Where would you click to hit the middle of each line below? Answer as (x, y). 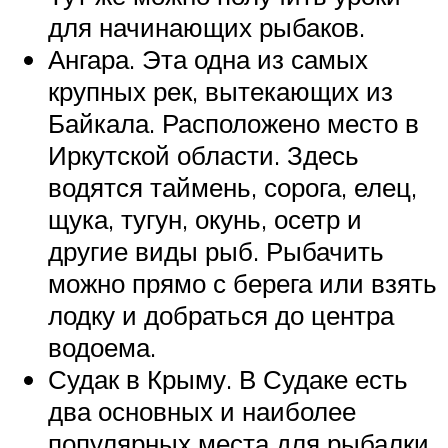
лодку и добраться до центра (221, 315)
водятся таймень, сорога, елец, (232, 187)
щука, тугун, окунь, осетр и (205, 219)
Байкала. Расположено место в (233, 123)
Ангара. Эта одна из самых (208, 59)
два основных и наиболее (202, 411)
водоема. (102, 347)
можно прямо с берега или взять (242, 283)
